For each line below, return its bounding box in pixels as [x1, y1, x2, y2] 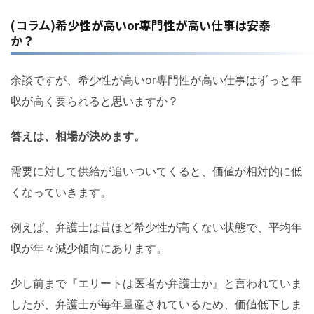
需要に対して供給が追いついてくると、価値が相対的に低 [11, 164, 302, 179]
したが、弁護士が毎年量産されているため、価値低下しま [11, 297, 302, 312]
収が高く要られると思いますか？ [11, 94, 179, 109]
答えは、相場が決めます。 [11, 129, 145, 144]
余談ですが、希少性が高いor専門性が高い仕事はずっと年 [11, 73, 302, 88]
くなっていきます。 [11, 185, 111, 200]
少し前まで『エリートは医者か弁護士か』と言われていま [11, 276, 302, 291]
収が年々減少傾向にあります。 [11, 241, 168, 256]
